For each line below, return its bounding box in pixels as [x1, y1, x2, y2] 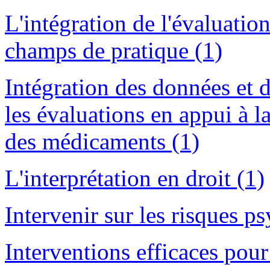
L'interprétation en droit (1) [5, 165, 265, 192]
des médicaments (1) [5, 128, 199, 155]
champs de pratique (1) [5, 37, 222, 64]
